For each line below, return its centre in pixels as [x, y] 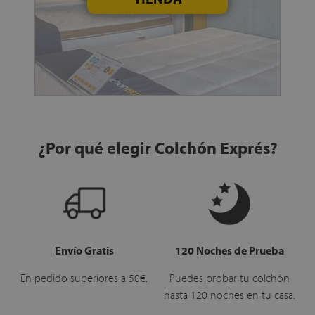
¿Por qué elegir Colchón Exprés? [157, 147]
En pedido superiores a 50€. [84, 277]
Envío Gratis [84, 250]
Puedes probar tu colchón [229, 277]
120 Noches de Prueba [229, 250]
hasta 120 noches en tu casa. [229, 294]
